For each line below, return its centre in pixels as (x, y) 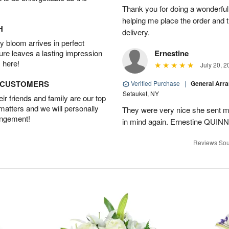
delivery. (136, 32)
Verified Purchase (155, 83)
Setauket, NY (141, 93)
